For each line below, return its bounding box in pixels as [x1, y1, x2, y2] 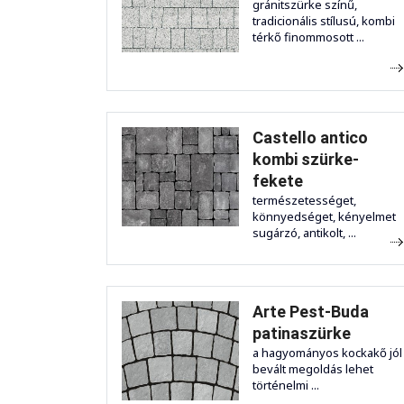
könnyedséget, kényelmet [252, 207, 396, 225]
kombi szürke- [252, 149, 359, 169]
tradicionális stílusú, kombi [252, 12, 395, 29]
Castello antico [252, 127, 368, 147]
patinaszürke [252, 323, 351, 343]
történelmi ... [252, 376, 319, 393]
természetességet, [252, 191, 356, 208]
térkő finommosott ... [252, 28, 364, 45]
